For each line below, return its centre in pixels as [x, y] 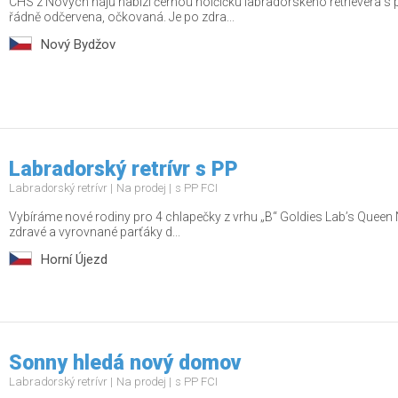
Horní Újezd [74, 259]
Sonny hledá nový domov [125, 363]
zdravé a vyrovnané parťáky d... [95, 232]
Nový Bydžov [78, 44]
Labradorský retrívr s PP [123, 169]
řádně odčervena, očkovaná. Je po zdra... [122, 17]
